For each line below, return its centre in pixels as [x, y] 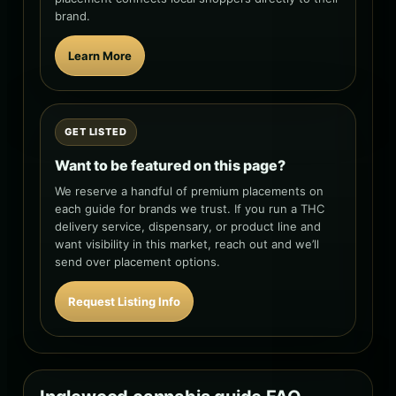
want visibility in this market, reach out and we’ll [187, 244]
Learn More [100, 55]
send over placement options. [137, 261]
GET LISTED [96, 131]
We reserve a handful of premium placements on [189, 190]
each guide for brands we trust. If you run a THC [190, 208]
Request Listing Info [124, 301]
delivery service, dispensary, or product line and [188, 226]
